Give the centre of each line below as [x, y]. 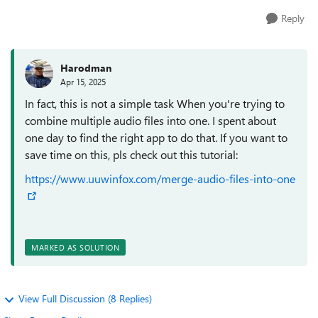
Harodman [86, 67]
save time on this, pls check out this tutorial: [131, 154]
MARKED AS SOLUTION [75, 247]
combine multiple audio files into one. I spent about [150, 120]
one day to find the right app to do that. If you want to [156, 137]
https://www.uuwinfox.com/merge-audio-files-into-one [160, 179]
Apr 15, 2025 [83, 81]
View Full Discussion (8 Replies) [85, 298]
